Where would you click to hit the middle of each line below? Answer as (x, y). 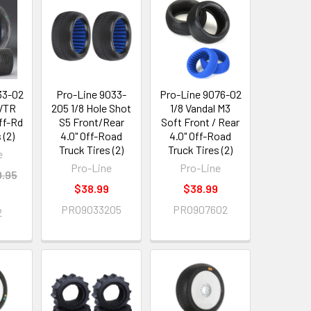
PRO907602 (201, 210)
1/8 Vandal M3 (201, 108)
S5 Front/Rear (91, 122)
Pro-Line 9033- (92, 94)
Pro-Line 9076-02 (200, 94)
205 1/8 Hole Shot (92, 108)
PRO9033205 (92, 210)
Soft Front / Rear (201, 122)
